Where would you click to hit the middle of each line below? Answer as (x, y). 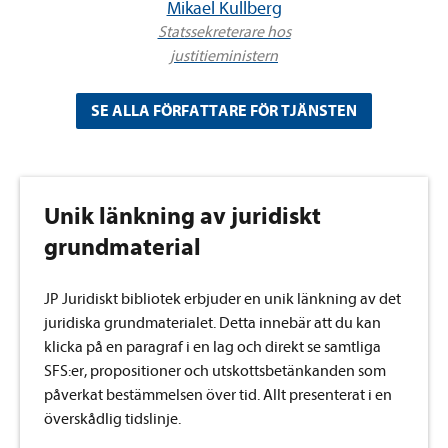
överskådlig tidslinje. (112, 419)
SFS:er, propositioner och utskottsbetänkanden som (215, 371)
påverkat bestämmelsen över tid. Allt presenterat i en (218, 395)
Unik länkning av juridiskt (182, 216)
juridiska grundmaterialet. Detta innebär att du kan (212, 323)
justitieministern (224, 56)
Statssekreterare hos (224, 32)
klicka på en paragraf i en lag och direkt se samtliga (212, 347)
